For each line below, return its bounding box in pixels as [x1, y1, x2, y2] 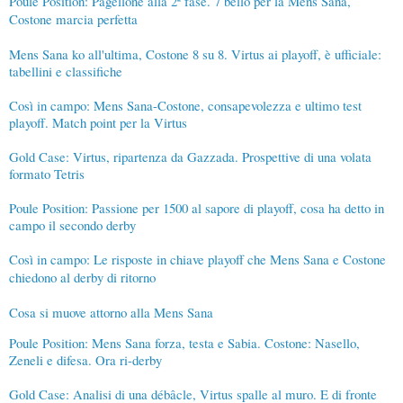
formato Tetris [9, 165, 85, 184]
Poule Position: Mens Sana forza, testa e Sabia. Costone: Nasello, [9, 334, 360, 353]
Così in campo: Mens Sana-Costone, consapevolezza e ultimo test [9, 96, 362, 115]
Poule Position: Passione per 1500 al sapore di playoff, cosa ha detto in [9, 199, 384, 218]
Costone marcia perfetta [9, 10, 138, 29]
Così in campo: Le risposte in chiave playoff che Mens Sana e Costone [9, 250, 386, 269]
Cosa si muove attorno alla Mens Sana [9, 303, 213, 322]
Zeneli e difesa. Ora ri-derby [9, 351, 162, 370]
